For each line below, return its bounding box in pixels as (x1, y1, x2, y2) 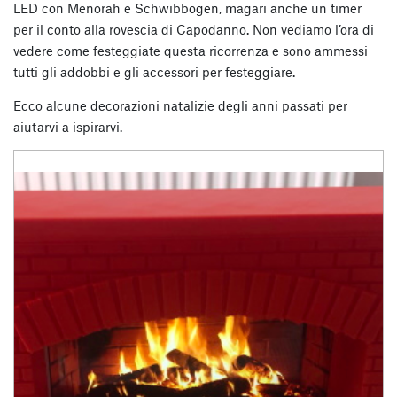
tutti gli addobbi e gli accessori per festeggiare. (13, 63, 295, 80)
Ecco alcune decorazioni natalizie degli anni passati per (13, 97, 347, 113)
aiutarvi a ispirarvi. (13, 118, 122, 135)
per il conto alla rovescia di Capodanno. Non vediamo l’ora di (13, 20, 374, 37)
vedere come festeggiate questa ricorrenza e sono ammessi (13, 42, 368, 58)
